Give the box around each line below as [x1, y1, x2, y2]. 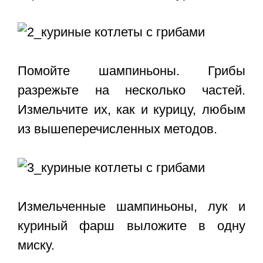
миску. [18, 238, 55, 253]
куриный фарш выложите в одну [18, 218, 245, 234]
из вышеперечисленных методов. [18, 122, 217, 137]
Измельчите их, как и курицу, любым [18, 102, 245, 117]
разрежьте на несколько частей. [18, 83, 245, 98]
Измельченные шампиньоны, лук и [18, 199, 245, 214]
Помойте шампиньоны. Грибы [18, 63, 245, 79]
